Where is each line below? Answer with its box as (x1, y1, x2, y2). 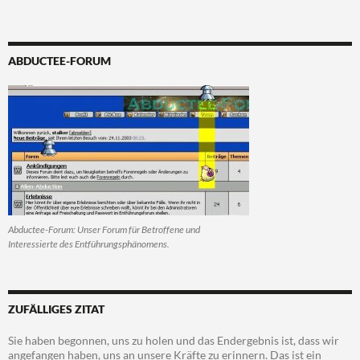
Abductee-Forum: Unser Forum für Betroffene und (8, 223, 200, 236)
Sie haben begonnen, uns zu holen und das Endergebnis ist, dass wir (8, 333, 339, 348)
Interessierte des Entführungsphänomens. (8, 238, 170, 251)
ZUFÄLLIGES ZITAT (8, 302, 104, 317)
